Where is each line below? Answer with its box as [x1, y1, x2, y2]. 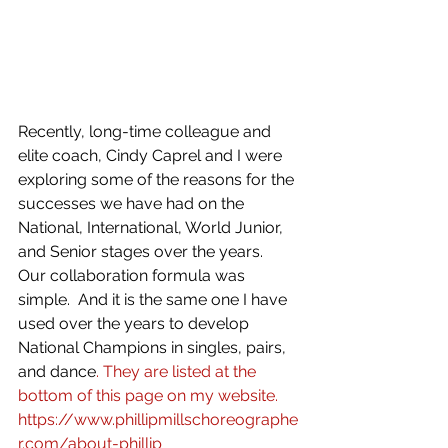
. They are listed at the [96, 362, 260, 382]
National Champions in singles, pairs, [18, 338, 290, 358]
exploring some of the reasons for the [18, 170, 298, 190]
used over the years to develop [18, 314, 253, 334]
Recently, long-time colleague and [18, 122, 275, 142]
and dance [18, 362, 96, 382]
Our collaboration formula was [18, 266, 249, 286]
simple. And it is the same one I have [18, 290, 291, 310]
